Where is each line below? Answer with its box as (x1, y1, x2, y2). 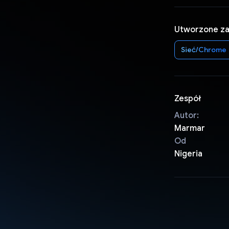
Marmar (174, 123, 205, 133)
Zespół (174, 93, 201, 104)
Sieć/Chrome (180, 44, 226, 54)
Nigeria (174, 148, 202, 159)
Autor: (174, 110, 199, 121)
